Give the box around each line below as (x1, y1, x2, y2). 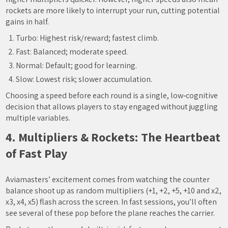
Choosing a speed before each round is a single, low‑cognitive (6, 90, 218, 101)
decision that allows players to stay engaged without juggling (6, 101, 218, 112)
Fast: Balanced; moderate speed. (16, 46, 128, 57)
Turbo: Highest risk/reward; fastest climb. (16, 33, 159, 43)
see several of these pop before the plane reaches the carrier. (6, 208, 215, 218)
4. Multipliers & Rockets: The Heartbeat (6, 129, 221, 145)
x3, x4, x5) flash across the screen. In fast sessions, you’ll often (6, 196, 217, 207)
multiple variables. (6, 112, 71, 123)
